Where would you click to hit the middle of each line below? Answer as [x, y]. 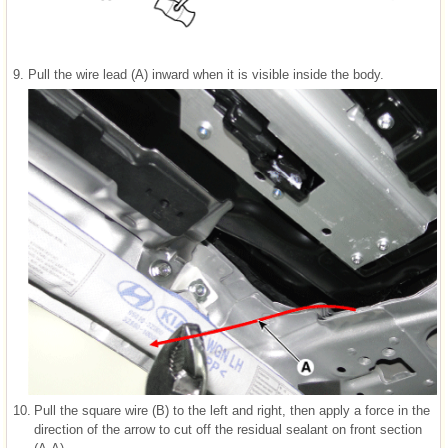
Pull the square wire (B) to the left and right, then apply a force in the [232, 411]
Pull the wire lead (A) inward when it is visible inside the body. [206, 75]
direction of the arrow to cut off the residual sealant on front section [228, 430]
